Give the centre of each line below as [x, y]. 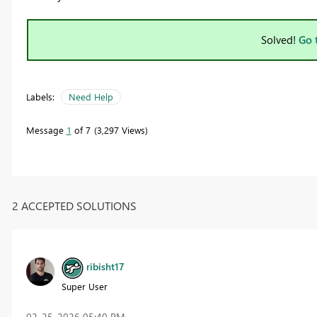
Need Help [91, 97]
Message [46, 130]
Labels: [40, 97]
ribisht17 [105, 267]
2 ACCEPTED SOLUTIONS [74, 205]
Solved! [280, 40]
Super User [84, 286]
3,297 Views [121, 130]
